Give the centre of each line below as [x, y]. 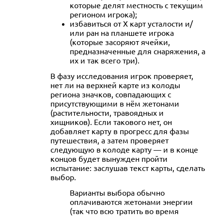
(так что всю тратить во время [124, 210]
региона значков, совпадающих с [111, 94]
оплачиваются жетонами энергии [131, 201]
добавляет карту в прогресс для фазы [120, 131]
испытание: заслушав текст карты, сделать [128, 167]
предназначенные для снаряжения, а [138, 51]
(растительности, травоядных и [107, 112]
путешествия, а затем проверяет [109, 140]
